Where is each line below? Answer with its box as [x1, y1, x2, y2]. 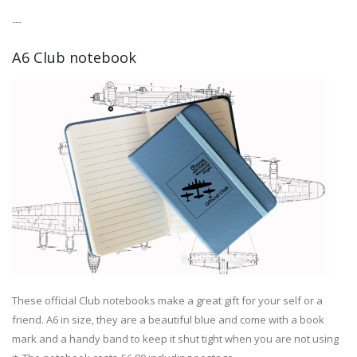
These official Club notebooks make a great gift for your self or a [12, 293, 323, 308]
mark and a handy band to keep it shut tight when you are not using [12, 331, 339, 347]
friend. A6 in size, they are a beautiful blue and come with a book [12, 312, 324, 328]
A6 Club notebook [12, 48, 136, 68]
